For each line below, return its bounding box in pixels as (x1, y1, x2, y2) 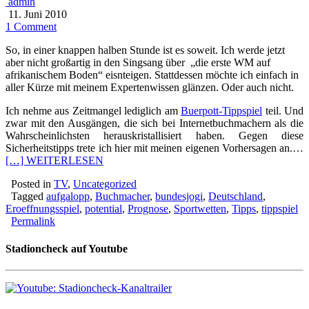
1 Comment (6, 21, 57, 33)
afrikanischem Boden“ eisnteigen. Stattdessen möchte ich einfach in (6, 69, 299, 81)
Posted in (6, 178, 54, 190)
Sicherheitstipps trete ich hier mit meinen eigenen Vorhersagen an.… (6, 142, 303, 154)
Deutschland (208, 190, 263, 203)
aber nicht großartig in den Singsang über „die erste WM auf (6, 57, 270, 69)
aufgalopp (46, 190, 90, 203)
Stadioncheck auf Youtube (6, 242, 128, 255)
